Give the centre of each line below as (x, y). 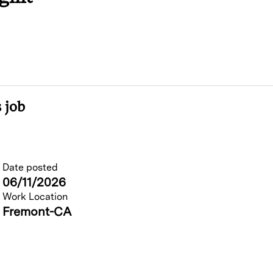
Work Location (35, 197)
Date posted (30, 168)
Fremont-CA (37, 212)
